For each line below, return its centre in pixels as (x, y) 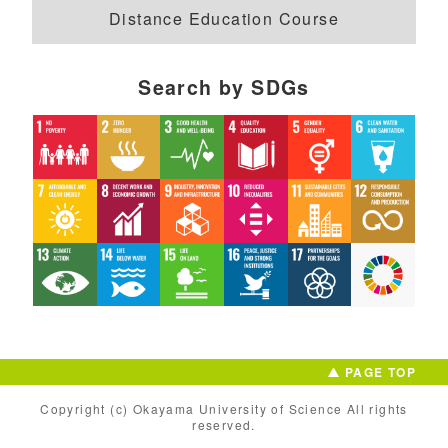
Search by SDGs (224, 87)
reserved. (224, 424)
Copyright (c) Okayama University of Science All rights (224, 408)
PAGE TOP (380, 372)
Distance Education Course (224, 19)
